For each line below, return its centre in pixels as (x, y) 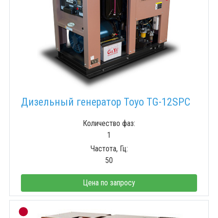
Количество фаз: (109, 124)
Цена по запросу (109, 183)
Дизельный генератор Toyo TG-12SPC (106, 102)
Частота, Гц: (109, 149)
